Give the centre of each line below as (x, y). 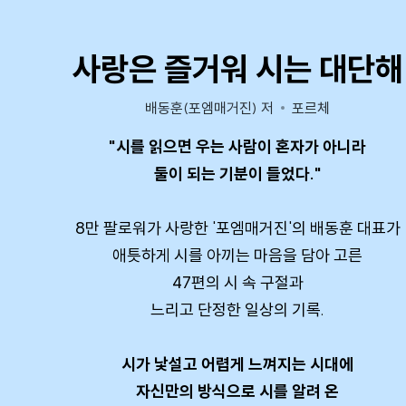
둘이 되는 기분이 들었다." (237, 174)
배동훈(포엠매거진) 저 (209, 108)
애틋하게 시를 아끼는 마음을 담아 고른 (237, 255)
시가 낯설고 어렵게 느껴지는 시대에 (237, 364)
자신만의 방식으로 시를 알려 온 (237, 391)
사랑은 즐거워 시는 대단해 (237, 68)
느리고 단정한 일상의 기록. (237, 309)
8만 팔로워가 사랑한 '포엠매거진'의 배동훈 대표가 (237, 228)
